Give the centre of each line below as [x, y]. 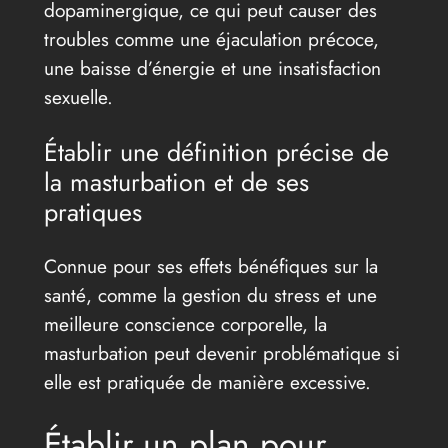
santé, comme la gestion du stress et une [210, 295]
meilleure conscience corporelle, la [185, 324]
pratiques [92, 211]
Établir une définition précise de [216, 151]
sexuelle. [78, 96]
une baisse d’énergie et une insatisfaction [212, 67]
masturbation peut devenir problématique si [221, 353]
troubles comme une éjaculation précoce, [211, 38]
